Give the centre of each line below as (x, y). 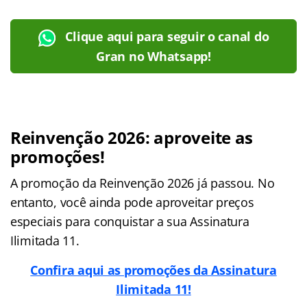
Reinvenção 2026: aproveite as (132, 137)
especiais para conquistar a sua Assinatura (130, 221)
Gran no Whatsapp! (153, 56)
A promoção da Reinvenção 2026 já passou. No (143, 183)
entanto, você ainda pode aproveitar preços (132, 202)
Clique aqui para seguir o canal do (167, 36)
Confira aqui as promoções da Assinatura (153, 270)
